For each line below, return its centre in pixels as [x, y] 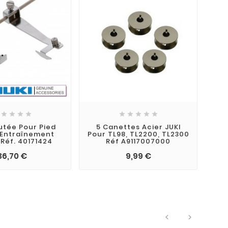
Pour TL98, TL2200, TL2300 [138, 134]
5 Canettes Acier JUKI [138, 127]
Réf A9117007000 [138, 141]
